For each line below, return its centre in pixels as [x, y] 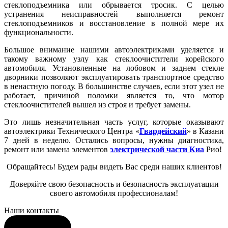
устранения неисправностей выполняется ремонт [114, 14]
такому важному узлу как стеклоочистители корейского [114, 59]
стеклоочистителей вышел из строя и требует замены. [97, 105]
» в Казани [205, 131]
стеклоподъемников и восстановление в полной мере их [114, 23]
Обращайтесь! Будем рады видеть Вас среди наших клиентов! [114, 167]
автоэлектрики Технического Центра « [72, 131]
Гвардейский [163, 131]
